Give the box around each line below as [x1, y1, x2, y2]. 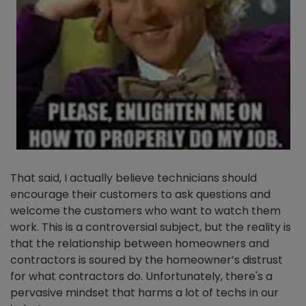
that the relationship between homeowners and [10, 236, 269, 252]
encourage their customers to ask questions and [10, 186, 270, 203]
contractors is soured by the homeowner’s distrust [10, 252, 283, 268]
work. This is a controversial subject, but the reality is [10, 219, 291, 236]
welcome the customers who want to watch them [10, 203, 281, 219]
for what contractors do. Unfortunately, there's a [10, 268, 273, 285]
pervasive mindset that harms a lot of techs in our [10, 285, 279, 301]
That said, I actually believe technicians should [10, 170, 257, 186]
